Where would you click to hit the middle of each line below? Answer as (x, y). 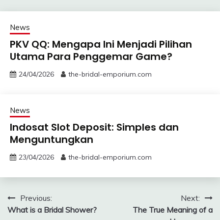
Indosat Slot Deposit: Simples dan (94, 127)
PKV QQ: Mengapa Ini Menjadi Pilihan (101, 44)
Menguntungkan (52, 139)
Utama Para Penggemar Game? (91, 56)
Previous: (36, 198)
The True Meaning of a (173, 209)
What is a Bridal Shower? (52, 209)
